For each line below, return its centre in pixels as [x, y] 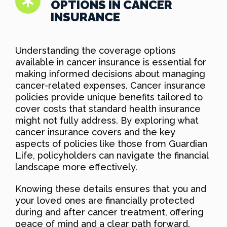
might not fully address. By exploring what [107, 120]
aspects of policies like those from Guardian [111, 143]
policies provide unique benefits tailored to [109, 97]
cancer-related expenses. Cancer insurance [110, 85]
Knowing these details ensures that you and [111, 188]
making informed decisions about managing [110, 73]
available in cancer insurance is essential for [111, 62]
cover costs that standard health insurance [108, 108]
